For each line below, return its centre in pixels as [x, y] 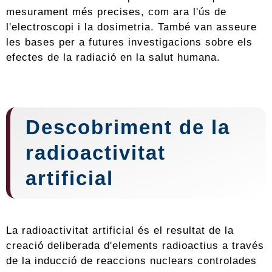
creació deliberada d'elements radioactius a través [135, 246]
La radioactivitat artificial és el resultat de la [120, 230]
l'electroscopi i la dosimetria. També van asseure [131, 27]
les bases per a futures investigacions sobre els [129, 42]
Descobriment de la [128, 127]
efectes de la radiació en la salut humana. [113, 57]
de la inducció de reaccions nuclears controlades [131, 261]
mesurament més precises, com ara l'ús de [116, 12]
